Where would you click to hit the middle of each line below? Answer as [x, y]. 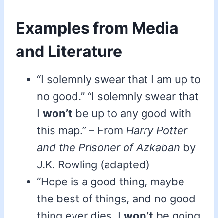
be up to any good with [132, 114]
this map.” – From [82, 131]
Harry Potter [157, 131]
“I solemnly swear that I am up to [119, 80]
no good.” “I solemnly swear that [118, 97]
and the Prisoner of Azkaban [109, 148]
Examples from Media [97, 28]
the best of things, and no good [116, 199]
